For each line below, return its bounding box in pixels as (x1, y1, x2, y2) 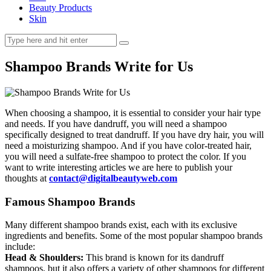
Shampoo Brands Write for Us (5, 58, 193, 74)
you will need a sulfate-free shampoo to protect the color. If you (5, 151, 246, 162)
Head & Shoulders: (5, 252, 83, 263)
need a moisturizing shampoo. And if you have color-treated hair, (5, 140, 252, 151)
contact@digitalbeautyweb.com (49, 172, 177, 183)
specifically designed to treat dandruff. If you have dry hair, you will (5, 129, 264, 140)
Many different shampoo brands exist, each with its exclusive (5, 220, 237, 230)
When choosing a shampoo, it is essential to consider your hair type (5, 107, 261, 118)
